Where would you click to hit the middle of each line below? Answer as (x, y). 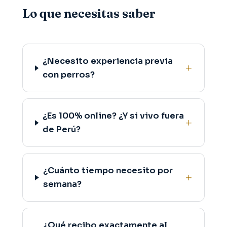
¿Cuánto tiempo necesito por (108, 171)
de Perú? (62, 130)
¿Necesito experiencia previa (108, 61)
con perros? (69, 75)
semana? (62, 184)
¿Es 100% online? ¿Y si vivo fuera (113, 116)
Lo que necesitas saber (89, 14)
